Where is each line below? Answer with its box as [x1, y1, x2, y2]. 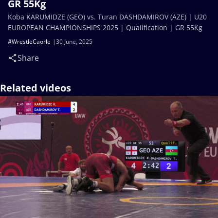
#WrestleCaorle [8, 37, 51, 46]
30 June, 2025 [56, 37, 92, 46]
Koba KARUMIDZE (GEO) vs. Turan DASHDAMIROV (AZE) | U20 [8, 12, 207, 21]
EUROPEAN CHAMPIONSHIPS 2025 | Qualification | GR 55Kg [8, 23, 202, 32]
